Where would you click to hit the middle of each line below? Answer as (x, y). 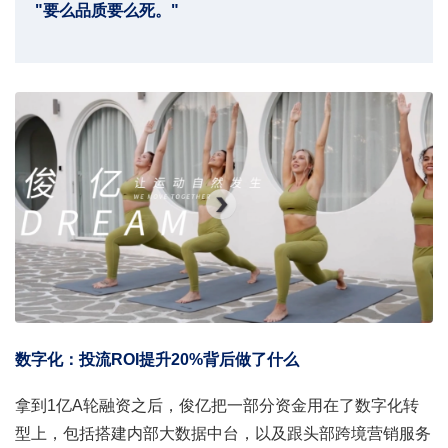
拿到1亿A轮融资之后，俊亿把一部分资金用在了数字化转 (217, 405)
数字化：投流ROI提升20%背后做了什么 (157, 359)
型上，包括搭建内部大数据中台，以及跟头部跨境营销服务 (223, 433)
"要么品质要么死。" (107, 11)
